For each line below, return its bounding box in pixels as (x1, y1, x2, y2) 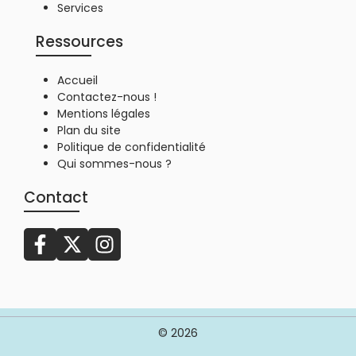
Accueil (57, 72, 98, 89)
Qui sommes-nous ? (57, 156, 172, 172)
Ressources (36, 31, 123, 53)
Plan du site (57, 122, 121, 139)
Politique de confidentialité (57, 139, 206, 156)
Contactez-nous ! (57, 89, 157, 106)
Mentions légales (57, 106, 150, 122)
